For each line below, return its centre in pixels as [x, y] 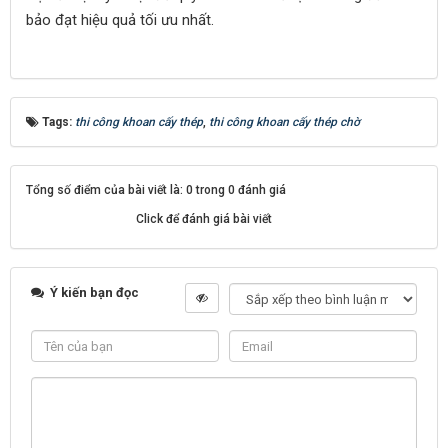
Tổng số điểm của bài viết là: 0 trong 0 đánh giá [156, 190]
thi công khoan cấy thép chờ [284, 122]
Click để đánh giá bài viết [204, 219]
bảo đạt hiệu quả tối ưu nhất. [120, 20]
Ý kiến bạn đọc [93, 292]
